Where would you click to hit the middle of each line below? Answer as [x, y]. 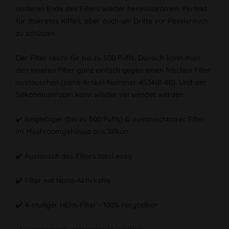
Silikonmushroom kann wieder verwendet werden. [100, 94]
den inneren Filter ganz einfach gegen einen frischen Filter [113, 70]
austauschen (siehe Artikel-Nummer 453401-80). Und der [111, 82]
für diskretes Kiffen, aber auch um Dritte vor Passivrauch [112, 21]
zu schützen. [36, 33]
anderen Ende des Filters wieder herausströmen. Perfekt [111, 8]
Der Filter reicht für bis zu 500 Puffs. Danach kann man [108, 58]
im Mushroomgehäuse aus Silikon [72, 131]
